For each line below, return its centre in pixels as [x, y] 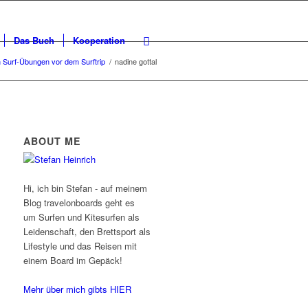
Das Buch [34, 40]
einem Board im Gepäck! [73, 260]
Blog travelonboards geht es [79, 202]
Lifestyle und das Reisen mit [80, 246]
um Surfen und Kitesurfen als [82, 217]
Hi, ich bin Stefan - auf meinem [86, 188]
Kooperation [99, 40]
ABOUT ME [53, 141]
